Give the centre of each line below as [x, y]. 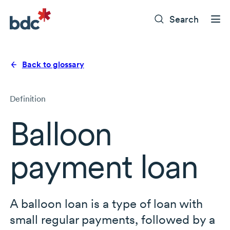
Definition [27, 99]
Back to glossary [53, 65]
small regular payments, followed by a [112, 220]
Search [184, 19]
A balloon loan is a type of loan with [106, 204]
